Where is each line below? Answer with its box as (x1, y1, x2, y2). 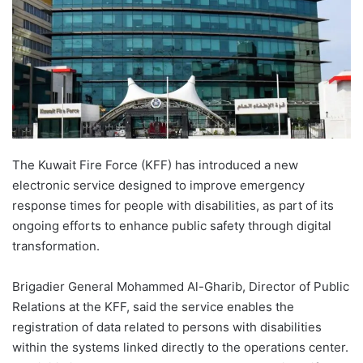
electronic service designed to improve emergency (12, 177, 305, 193)
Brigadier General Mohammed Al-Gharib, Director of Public (12, 278, 349, 294)
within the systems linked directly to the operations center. (12, 339, 348, 355)
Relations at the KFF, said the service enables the (12, 298, 294, 314)
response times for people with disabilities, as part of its (12, 197, 334, 213)
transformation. (12, 237, 100, 254)
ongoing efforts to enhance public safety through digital (12, 217, 331, 233)
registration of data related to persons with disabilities (12, 318, 322, 335)
